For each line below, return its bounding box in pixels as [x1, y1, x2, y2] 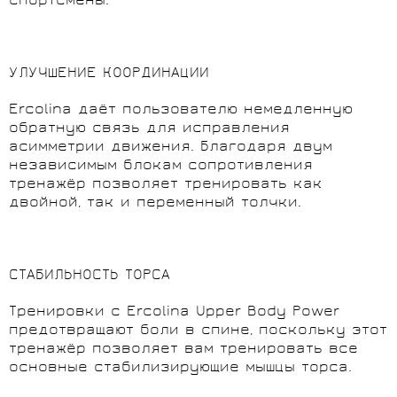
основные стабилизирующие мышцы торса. [9, 358, 352, 378]
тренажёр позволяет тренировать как [9, 175, 323, 194]
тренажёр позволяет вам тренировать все [9, 339, 358, 359]
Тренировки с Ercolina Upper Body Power [9, 302, 339, 322]
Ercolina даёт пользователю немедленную [9, 100, 353, 120]
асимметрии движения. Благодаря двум [9, 137, 332, 157]
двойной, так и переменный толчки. [9, 193, 301, 213]
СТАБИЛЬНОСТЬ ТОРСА [9, 266, 170, 285]
